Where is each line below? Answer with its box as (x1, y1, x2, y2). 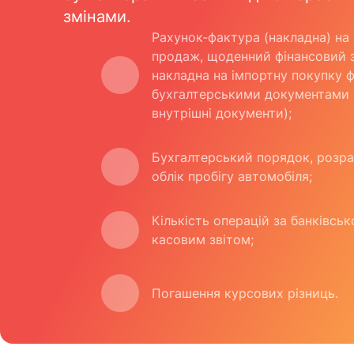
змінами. (63, 7, 131, 27)
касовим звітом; (152, 232, 254, 248)
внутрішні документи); (152, 105, 292, 122)
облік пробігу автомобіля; (152, 168, 312, 185)
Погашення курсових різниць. (152, 285, 338, 302)
